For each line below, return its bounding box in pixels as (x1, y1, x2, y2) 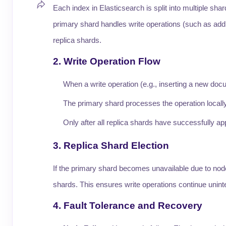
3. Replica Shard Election (53, 140, 169, 151)
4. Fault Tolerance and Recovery (53, 200, 202, 211)
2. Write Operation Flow (53, 56, 160, 67)
